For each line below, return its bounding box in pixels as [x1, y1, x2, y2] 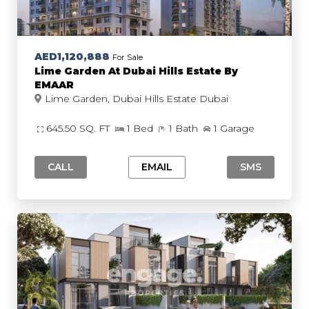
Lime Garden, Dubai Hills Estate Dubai [199, 92, 228, 105]
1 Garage [214, 122, 255, 134]
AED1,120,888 [34, 50, 110, 63]
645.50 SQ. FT [46, 122, 112, 134]
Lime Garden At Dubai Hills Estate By [34, 65, 238, 77]
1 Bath [169, 122, 201, 134]
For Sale [112, 52, 143, 62]
